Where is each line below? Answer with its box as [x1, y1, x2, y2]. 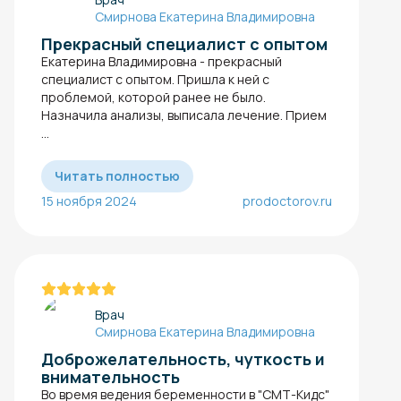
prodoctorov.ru [243, 192, 332, 210]
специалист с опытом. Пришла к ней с [41, 71, 269, 89]
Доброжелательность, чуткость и [41, 348, 325, 371]
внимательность [41, 366, 180, 388]
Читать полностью [55, 167, 180, 185]
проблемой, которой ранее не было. [41, 89, 266, 107]
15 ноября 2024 [41, 192, 137, 210]
